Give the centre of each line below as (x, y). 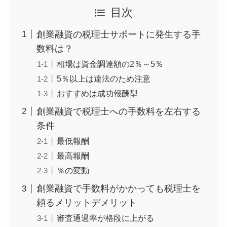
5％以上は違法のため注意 (103, 79)
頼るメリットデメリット (86, 203)
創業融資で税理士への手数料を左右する (118, 111)
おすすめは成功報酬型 (97, 93)
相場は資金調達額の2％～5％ (110, 64)
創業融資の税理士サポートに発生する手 (118, 34)
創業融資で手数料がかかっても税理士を (118, 189)
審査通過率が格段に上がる (105, 218)
